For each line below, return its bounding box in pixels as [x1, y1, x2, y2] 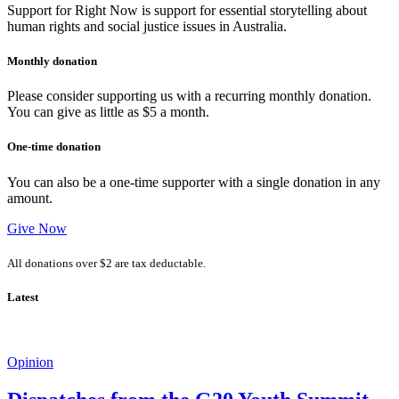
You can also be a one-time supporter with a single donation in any [7, 174, 380, 190]
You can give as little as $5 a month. [7, 104, 209, 120]
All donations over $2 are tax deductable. [7, 256, 206, 270]
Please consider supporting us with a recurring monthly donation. [7, 88, 371, 104]
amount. [7, 190, 53, 206]
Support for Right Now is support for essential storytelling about [7, 2, 367, 18]
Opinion [7, 354, 53, 370]
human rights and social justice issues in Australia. [7, 18, 287, 34]
